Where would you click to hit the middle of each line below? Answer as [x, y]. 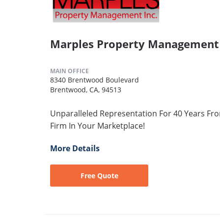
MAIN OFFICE [69, 71]
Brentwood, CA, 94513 [86, 89]
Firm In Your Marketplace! [97, 125]
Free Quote [99, 175]
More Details [75, 148]
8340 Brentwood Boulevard [95, 80]
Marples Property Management [135, 43]
